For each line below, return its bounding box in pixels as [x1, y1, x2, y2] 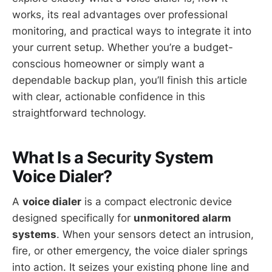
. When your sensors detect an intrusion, [56, 228, 254, 241]
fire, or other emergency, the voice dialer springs [12, 245, 248, 257]
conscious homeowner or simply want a [12, 58, 205, 70]
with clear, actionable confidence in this [12, 90, 205, 103]
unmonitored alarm [134, 212, 231, 225]
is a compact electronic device [81, 195, 232, 208]
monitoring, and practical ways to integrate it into [12, 25, 251, 38]
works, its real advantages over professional [12, 8, 228, 21]
